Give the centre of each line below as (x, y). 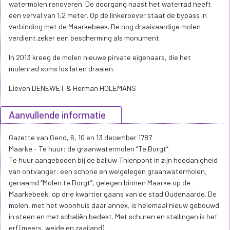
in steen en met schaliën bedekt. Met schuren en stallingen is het (113, 217)
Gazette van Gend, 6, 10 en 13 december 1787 (80, 138)
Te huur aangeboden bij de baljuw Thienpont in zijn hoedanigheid (113, 160)
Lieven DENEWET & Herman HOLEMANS (72, 88)
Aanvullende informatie (57, 115)
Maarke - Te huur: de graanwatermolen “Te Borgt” (89, 149)
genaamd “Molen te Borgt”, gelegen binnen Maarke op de (100, 183)
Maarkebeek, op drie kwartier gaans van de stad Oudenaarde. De (113, 194)
